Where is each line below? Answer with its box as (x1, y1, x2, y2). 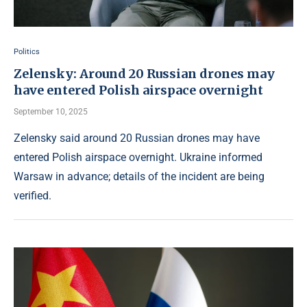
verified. (14, 189, 51, 202)
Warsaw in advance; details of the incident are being (14, 170, 265, 183)
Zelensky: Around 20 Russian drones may (14, 66, 275, 82)
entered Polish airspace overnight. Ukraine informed (14, 151, 262, 164)
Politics (14, 47, 40, 56)
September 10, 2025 (14, 107, 88, 116)
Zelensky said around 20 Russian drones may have (14, 132, 260, 145)
